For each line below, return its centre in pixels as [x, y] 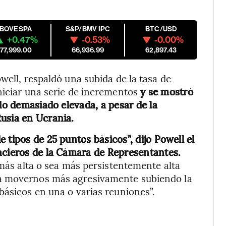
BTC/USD [161, 29]
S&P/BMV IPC [88, 29]
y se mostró [165, 91]
